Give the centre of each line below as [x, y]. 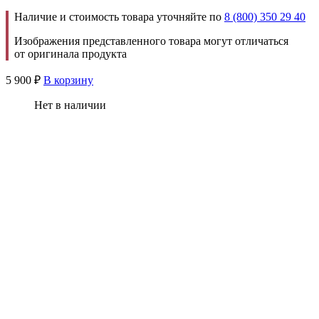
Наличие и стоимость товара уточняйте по [119, 16]
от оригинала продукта [70, 53]
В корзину [68, 80]
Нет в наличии [70, 105]
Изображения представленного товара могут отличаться [151, 41]
